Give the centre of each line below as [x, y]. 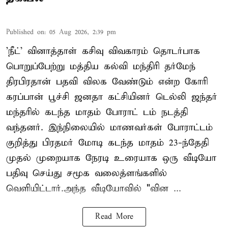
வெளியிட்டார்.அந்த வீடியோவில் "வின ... [94, 189]
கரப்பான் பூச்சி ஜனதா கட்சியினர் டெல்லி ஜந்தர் [112, 97]
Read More [114, 217]
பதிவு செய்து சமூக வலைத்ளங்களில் [87, 174]
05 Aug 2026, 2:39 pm [83, 33]
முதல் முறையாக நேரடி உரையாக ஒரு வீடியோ [111, 158]
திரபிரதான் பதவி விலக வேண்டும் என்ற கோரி [107, 82]
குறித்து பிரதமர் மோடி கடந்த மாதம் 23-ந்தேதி [107, 143]
